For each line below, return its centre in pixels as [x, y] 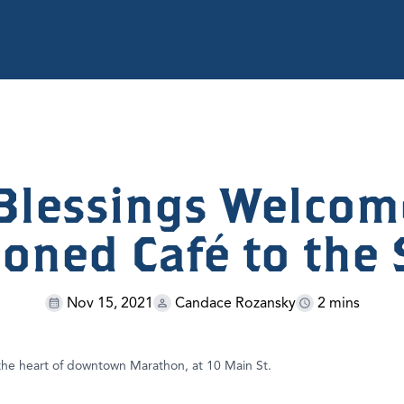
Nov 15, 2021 [110, 303]
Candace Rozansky [235, 303]
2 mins [338, 303]
